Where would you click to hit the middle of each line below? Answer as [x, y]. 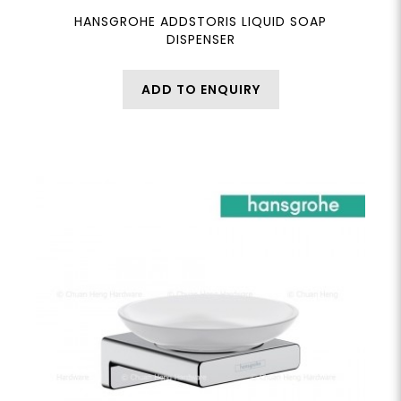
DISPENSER [200, 39]
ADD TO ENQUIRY [200, 90]
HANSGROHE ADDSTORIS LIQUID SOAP [200, 21]
